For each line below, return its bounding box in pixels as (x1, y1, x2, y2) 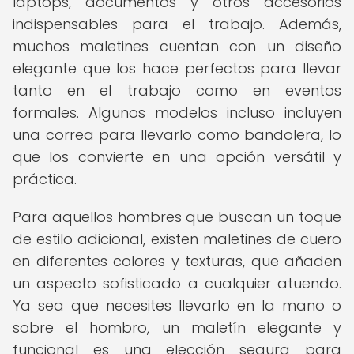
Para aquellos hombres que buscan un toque (13, 207, 341, 227)
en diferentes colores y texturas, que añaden (13, 251, 341, 271)
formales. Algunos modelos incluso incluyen (13, 103, 341, 122)
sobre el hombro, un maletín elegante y (13, 318, 341, 337)
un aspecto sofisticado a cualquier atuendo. (13, 273, 341, 293)
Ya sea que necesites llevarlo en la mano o (13, 296, 341, 315)
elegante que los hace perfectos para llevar (13, 58, 341, 78)
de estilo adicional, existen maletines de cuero (13, 229, 341, 249)
